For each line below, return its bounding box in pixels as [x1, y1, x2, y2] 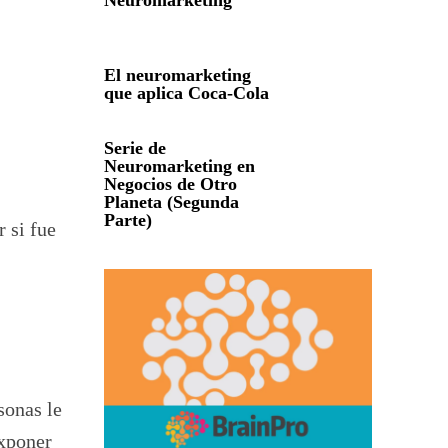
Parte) [104, 210, 152, 231]
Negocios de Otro [104, 174, 237, 195]
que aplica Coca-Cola [104, 82, 269, 103]
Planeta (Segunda [104, 192, 239, 213]
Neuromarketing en [104, 156, 255, 177]
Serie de [104, 138, 166, 159]
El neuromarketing [104, 64, 251, 85]
